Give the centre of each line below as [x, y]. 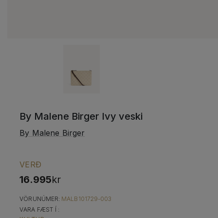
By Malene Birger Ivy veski [81, 117]
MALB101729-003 [87, 199]
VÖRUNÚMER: [41, 199]
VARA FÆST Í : [40, 210]
